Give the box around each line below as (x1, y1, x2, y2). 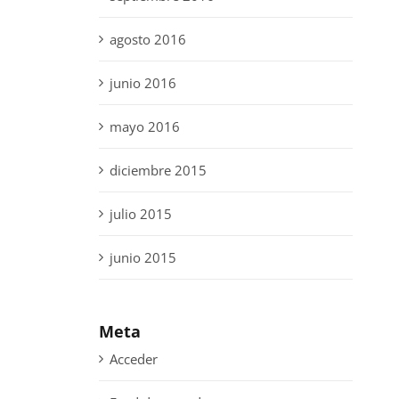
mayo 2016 (109, 118, 180, 136)
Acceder (109, 349, 158, 368)
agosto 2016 (109, 30, 186, 49)
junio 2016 (109, 74, 176, 93)
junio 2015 (109, 248, 176, 267)
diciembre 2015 (109, 161, 207, 180)
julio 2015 (109, 205, 172, 224)
